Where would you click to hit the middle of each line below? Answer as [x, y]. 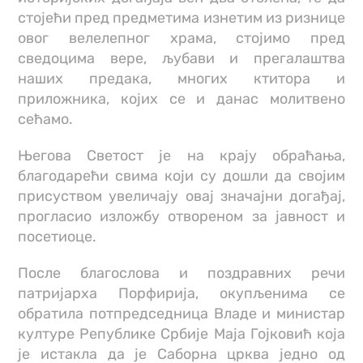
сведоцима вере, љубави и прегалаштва [181, 59]
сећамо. [46, 120]
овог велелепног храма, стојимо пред [181, 38]
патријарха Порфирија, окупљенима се [181, 294]
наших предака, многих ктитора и [181, 79]
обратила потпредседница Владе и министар [181, 314]
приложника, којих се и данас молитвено [181, 99]
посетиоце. [58, 237]
